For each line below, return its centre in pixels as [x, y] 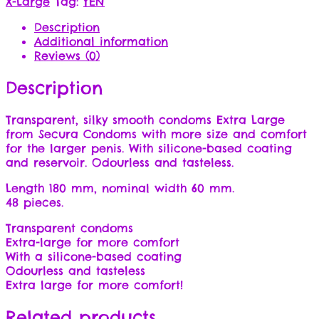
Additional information [101, 41]
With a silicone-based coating [94, 256]
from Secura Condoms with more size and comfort [156, 134]
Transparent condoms [69, 228]
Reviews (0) [67, 55]
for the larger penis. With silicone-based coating [149, 148]
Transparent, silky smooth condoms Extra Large [145, 119]
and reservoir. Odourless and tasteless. [120, 162]
